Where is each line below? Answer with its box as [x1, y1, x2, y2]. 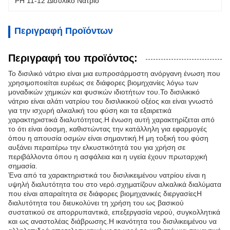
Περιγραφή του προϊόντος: [8, 52, 138, 64]
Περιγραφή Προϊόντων [14, 26, 113, 36]
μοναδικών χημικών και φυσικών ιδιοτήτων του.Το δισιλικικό [8, 88, 200, 96]
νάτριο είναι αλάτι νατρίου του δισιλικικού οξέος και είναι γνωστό [8, 97, 213, 105]
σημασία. [8, 162, 37, 170]
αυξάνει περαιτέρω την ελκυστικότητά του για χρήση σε [8, 143, 185, 151]
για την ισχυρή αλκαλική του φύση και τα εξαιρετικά [8, 106, 171, 114]
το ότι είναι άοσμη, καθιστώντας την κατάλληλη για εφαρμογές [8, 125, 207, 133]
